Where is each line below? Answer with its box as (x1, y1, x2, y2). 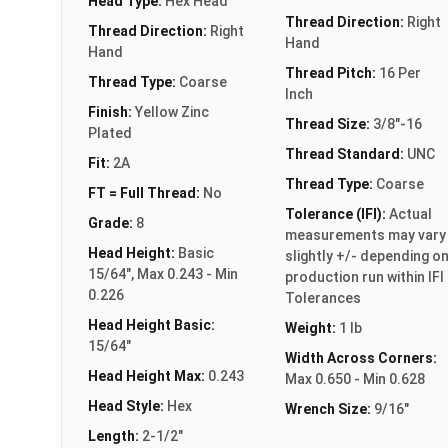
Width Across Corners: (284, 349, 437, 366)
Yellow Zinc (135, 103, 209, 120)
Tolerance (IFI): (284, 205, 389, 222)
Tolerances (284, 289, 361, 306)
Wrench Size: (284, 400, 374, 417)
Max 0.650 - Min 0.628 (284, 370, 425, 387)
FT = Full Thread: (88, 184, 203, 201)
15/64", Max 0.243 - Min (88, 265, 238, 282)
